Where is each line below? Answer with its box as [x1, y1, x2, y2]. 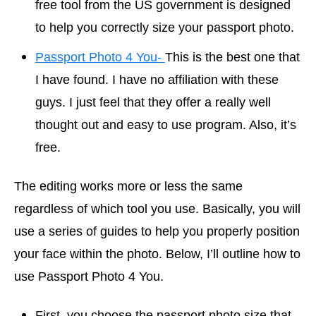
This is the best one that [165, 50, 300, 64]
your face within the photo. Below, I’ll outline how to [14, 247, 300, 261]
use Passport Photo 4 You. [14, 269, 167, 284]
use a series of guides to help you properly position [14, 224, 300, 238]
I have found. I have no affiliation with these [35, 73, 279, 87]
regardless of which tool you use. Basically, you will [14, 202, 300, 216]
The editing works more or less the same [14, 179, 243, 193]
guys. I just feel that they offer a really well [35, 95, 271, 109]
